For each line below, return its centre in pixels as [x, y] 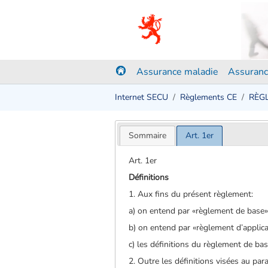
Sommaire [147, 135]
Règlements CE [208, 97]
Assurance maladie [177, 72]
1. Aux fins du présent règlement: [191, 194]
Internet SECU [141, 97]
